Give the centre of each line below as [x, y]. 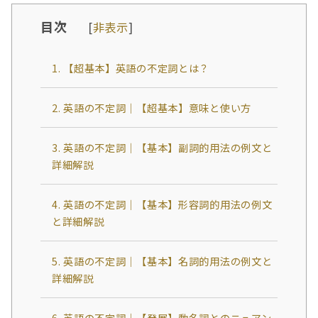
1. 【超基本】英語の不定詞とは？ [131, 68]
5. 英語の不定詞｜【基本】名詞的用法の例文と [162, 261]
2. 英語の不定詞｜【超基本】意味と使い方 [152, 108]
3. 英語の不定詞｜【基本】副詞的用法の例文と [162, 148]
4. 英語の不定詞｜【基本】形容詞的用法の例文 [162, 204]
